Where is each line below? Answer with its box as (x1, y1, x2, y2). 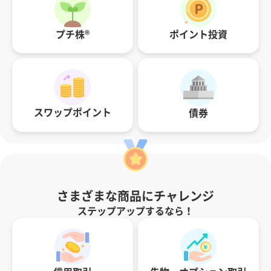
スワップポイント (34, 108, 111, 118)
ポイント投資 (169, 29, 227, 39)
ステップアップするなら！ (77, 206, 194, 216)
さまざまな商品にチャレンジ (57, 189, 214, 202)
